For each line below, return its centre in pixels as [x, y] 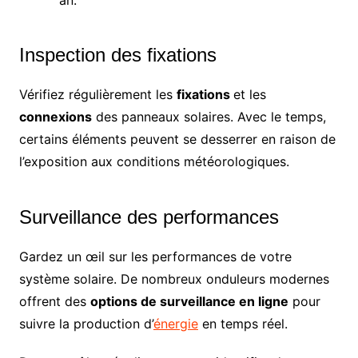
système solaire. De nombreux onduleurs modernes [174, 279]
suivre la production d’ [86, 324]
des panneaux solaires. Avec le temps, [209, 117]
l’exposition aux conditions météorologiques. [154, 162]
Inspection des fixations [117, 55]
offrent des [54, 302]
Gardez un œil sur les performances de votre [155, 257]
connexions [55, 117]
